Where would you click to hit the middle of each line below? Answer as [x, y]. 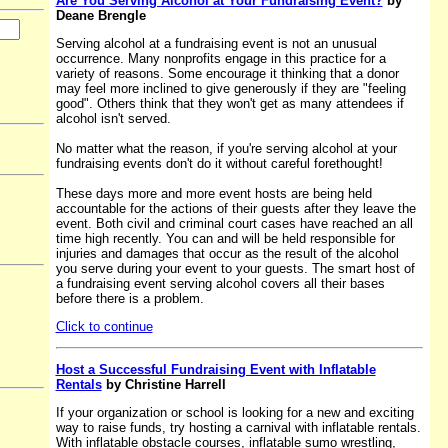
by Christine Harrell [163, 384]
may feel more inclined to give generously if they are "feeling [230, 88]
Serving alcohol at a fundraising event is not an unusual [216, 43]
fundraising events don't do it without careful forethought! [219, 163]
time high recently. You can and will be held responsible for [225, 238]
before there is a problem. [129, 298]
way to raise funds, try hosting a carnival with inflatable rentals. [238, 427]
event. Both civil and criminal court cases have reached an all [234, 223]
